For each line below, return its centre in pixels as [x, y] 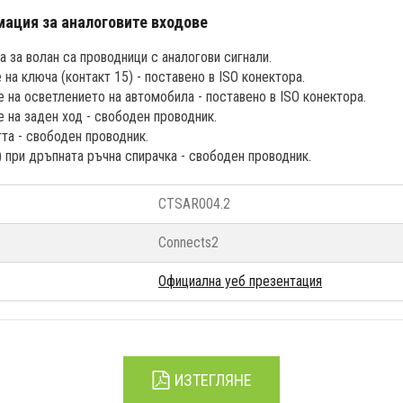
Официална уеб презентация [240, 281]
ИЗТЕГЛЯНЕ [211, 380]
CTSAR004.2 [194, 203]
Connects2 [188, 242]
